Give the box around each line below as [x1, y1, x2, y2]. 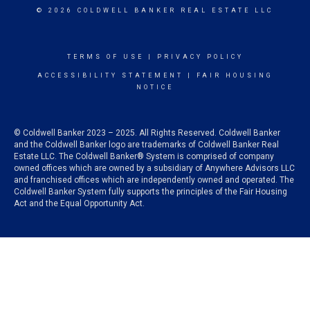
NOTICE [136, 83, 174, 91]
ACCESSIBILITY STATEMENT [37, 71, 183, 79]
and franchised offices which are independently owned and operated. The [14, 174, 294, 185]
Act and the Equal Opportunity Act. [14, 198, 145, 208]
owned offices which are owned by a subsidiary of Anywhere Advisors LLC [14, 163, 295, 173]
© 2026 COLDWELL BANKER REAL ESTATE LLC [37, 6, 273, 14]
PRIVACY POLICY [156, 53, 244, 60]
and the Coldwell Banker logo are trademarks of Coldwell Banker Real [14, 139, 279, 149]
